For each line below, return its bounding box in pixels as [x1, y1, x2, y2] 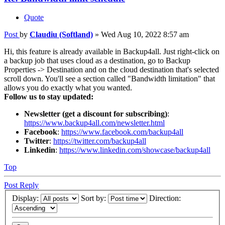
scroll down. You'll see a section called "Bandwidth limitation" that [4, 74, 215, 83]
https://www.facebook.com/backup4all [61, 128, 183, 137]
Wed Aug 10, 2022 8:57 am [101, 30, 189, 39]
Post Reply [4, 181, 39, 190]
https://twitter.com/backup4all [53, 137, 146, 146]
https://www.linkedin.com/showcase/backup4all [59, 146, 210, 155]
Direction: [149, 193, 183, 202]
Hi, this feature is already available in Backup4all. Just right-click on [4, 47, 219, 56]
